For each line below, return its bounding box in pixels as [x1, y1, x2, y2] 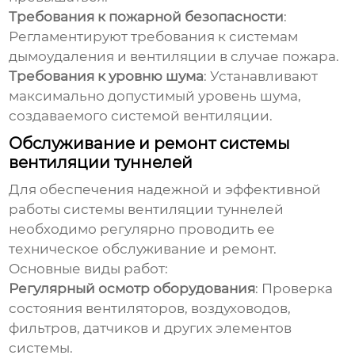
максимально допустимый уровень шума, [9, 88, 302, 105]
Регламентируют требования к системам [9, 29, 299, 45]
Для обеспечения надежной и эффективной [9, 181, 322, 198]
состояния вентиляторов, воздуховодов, [9, 300, 292, 317]
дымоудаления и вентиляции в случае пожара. [9, 48, 340, 65]
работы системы [9, 201, 128, 218]
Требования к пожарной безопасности [9, 9, 284, 25]
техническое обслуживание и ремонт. [9, 241, 277, 258]
